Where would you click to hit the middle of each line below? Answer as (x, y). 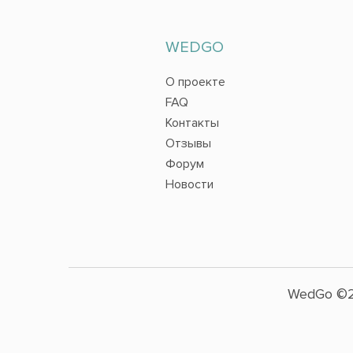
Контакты (192, 123)
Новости (189, 185)
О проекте (195, 82)
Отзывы (188, 144)
